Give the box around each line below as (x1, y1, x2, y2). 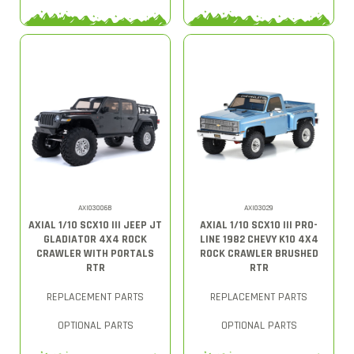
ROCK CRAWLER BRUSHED (199, 246, 318, 261)
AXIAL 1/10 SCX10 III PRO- (200, 217, 318, 232)
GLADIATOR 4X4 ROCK (43, 232, 147, 247)
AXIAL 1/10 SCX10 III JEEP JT (28, 217, 162, 232)
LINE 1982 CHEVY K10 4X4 (199, 232, 318, 247)
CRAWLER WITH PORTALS (36, 246, 154, 261)
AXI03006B (78, 202, 112, 213)
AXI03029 (244, 202, 273, 213)
